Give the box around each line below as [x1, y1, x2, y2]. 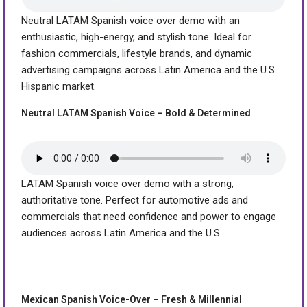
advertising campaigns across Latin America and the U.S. [21, 63, 278, 76]
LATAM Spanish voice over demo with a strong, [21, 177, 234, 190]
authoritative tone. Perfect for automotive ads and [21, 193, 249, 206]
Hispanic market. [21, 79, 97, 93]
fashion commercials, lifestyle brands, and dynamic [21, 47, 253, 60]
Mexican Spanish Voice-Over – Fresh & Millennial [21, 293, 243, 305]
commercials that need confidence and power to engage [21, 210, 277, 223]
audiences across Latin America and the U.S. [21, 226, 223, 239]
